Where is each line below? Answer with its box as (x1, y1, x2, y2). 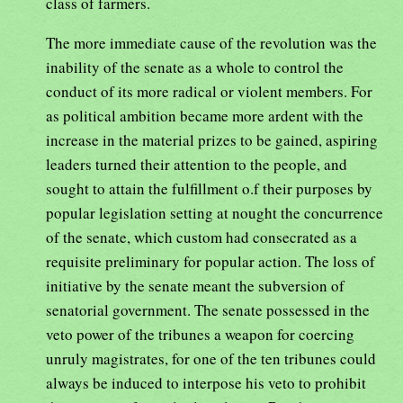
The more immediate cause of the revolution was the (46, 31, 377, 53)
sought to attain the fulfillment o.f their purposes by (46, 177, 372, 199)
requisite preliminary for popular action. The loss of (46, 250, 375, 272)
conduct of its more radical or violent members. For (46, 80, 372, 102)
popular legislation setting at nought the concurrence (46, 201, 383, 223)
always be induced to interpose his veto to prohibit (46, 372, 366, 393)
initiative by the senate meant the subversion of (46, 274, 345, 296)
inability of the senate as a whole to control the (46, 56, 344, 77)
